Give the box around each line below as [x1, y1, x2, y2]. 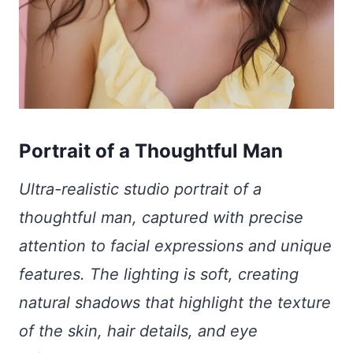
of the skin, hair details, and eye [19, 321, 258, 340]
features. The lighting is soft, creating [19, 264, 299, 284]
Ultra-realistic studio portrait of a [19, 179, 262, 199]
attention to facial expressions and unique [19, 236, 332, 255]
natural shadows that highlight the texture [19, 292, 331, 312]
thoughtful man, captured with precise [19, 207, 303, 227]
